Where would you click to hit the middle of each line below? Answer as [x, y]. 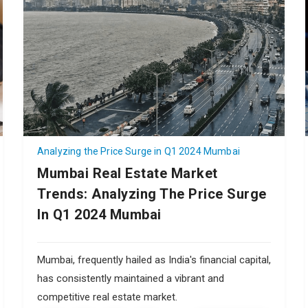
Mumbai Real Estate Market [128, 173]
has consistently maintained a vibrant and [131, 278]
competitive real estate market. [107, 297]
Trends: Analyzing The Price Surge [152, 194]
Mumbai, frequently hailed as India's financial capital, [154, 260]
